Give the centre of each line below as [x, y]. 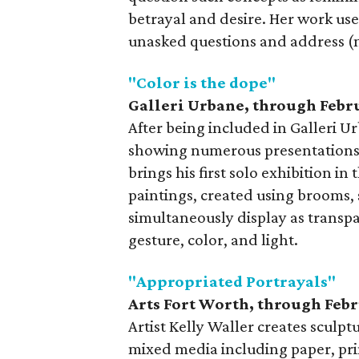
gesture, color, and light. [213, 239]
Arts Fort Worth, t [196, 303]
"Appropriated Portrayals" [232, 281]
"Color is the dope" [202, 82]
